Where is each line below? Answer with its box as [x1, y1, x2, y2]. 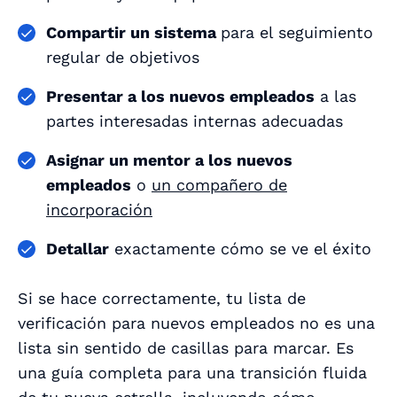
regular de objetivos [46, 48, 199, 67]
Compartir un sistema [46, 23, 221, 43]
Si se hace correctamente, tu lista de [18, 289, 306, 308]
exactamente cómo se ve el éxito [109, 239, 371, 259]
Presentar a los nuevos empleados [46, 87, 315, 106]
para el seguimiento [221, 23, 373, 43]
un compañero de [152, 175, 287, 195]
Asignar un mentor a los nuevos [46, 151, 292, 170]
